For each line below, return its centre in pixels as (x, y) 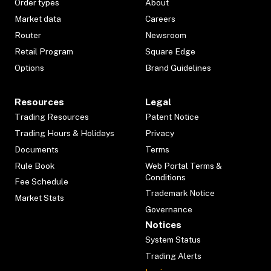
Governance (168, 210)
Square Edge (170, 51)
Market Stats (39, 198)
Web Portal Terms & (183, 165)
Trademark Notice (180, 193)
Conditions (165, 177)
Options (29, 67)
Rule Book (34, 165)
